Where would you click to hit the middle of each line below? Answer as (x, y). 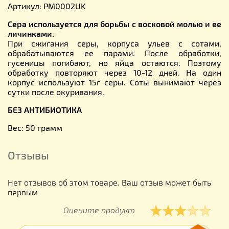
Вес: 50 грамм (35, 127)
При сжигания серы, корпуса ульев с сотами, (114, 43)
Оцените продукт (99, 210)
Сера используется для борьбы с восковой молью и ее (114, 24)
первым (23, 192)
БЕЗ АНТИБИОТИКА (45, 109)
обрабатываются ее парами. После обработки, (114, 53)
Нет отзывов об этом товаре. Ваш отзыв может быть (109, 182)
